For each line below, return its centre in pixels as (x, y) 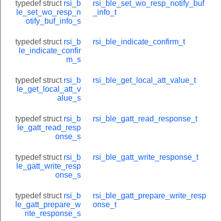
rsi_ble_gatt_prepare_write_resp (149, 195)
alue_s (69, 98)
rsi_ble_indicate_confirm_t (139, 41)
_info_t (105, 12)
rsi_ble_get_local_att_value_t (144, 80)
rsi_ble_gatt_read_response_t (145, 118)
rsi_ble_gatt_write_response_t (146, 157)
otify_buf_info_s (53, 21)
